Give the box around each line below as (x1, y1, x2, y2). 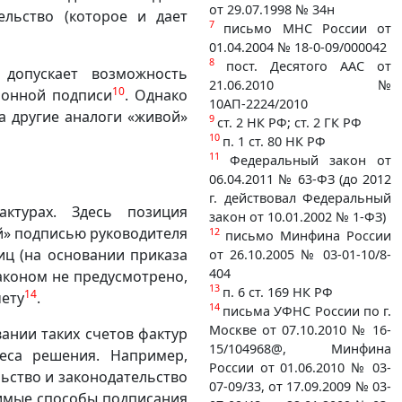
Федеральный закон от (230, 151, 391, 169)
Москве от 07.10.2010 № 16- (209, 320, 391, 338)
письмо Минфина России (225, 226, 391, 244)
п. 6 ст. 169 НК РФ (223, 283, 333, 301)
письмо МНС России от (223, 19, 391, 37)
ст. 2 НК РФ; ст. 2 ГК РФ (217, 113, 362, 131)
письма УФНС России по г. (223, 301, 392, 319)
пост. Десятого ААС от (226, 57, 391, 74)
